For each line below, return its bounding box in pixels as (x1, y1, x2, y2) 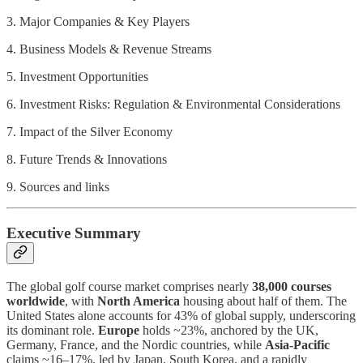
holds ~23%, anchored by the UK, (139, 322, 318, 337)
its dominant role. (6, 322, 98, 337)
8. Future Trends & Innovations (6, 152, 167, 167)
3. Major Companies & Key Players (6, 15, 190, 29)
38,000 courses (252, 279, 331, 293)
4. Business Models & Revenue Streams (6, 42, 211, 57)
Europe (98, 322, 139, 337)
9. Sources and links (6, 180, 109, 194)
